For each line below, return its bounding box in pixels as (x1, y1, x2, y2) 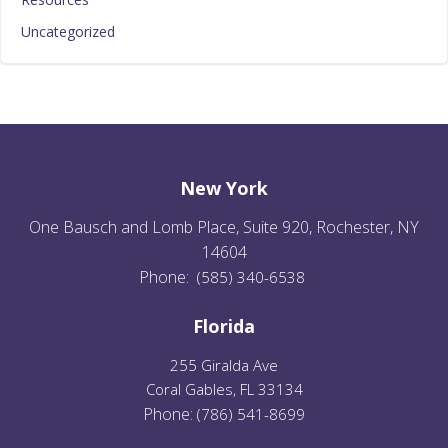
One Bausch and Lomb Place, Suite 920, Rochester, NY (29, 216, 419, 239)
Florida (193, 314, 255, 339)
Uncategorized (21, 22, 115, 42)
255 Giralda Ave (170, 355, 278, 376)
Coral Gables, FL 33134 (145, 379, 303, 400)
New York (180, 176, 268, 201)
